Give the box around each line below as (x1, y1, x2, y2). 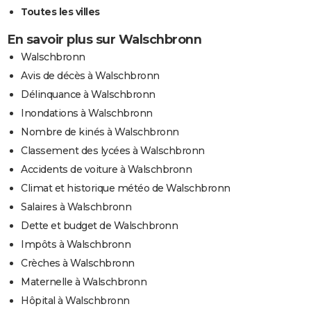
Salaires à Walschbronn (21, 200, 131, 213)
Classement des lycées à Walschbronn (21, 144, 205, 157)
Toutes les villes (21, 5, 100, 18)
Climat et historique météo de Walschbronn (21, 181, 230, 194)
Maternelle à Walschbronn (21, 275, 146, 288)
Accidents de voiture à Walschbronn (21, 162, 192, 176)
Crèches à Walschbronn (21, 256, 135, 269)
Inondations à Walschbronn (21, 106, 153, 119)
